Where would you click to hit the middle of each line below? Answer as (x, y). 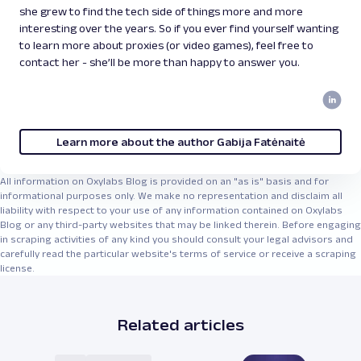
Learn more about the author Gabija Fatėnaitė (180, 141)
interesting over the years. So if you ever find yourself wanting (179, 28)
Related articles (180, 324)
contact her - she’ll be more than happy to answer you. (160, 62)
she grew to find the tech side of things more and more (161, 11)
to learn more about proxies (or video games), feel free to (166, 45)
